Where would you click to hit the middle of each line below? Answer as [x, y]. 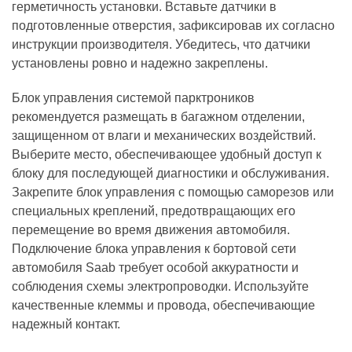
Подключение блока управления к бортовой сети [154, 249]
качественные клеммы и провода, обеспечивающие [163, 305]
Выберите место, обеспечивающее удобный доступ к [167, 154]
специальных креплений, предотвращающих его [154, 211]
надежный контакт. [66, 324]
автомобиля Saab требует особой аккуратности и [155, 268]
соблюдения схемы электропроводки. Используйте [160, 286]
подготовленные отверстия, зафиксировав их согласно [173, 26]
